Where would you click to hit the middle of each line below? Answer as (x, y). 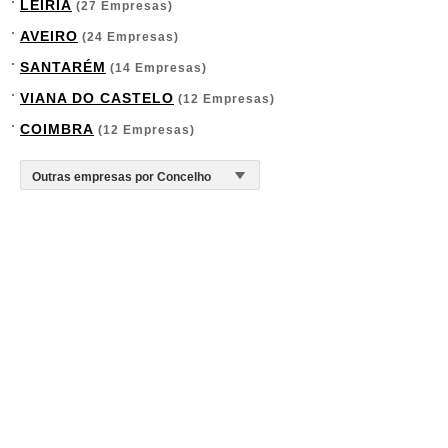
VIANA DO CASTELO (97, 98)
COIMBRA (57, 129)
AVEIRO (49, 36)
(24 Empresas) (128, 37)
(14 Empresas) (156, 68)
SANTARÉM (63, 67)
